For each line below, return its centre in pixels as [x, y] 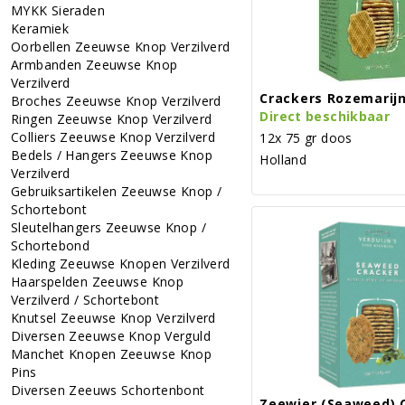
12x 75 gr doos [306, 137]
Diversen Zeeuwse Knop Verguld [111, 335]
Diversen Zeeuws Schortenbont [108, 390]
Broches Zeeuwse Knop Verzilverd [116, 100]
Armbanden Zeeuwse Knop [94, 64]
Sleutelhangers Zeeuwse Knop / [108, 227]
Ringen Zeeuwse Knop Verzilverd [112, 118]
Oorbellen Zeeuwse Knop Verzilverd [121, 46]
